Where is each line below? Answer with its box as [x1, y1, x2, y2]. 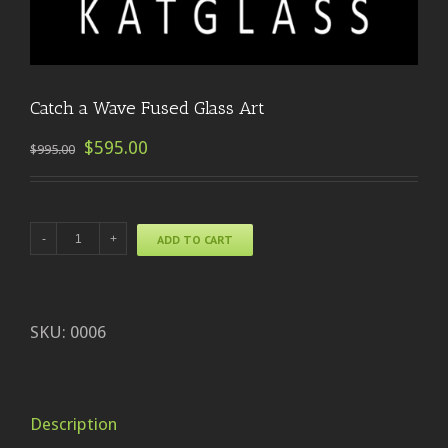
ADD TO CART [157, 232, 233, 248]
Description [30, 414, 117, 435]
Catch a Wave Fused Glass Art [30, 97, 265, 120]
